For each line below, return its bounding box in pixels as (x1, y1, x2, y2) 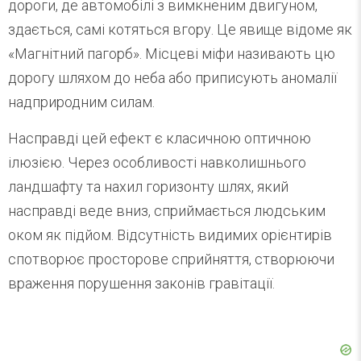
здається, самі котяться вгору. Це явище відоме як (8, 20, 352, 38)
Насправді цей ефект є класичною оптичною (8, 129, 311, 147)
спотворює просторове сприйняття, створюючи (8, 250, 334, 268)
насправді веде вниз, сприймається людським (8, 201, 326, 219)
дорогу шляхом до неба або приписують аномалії (8, 68, 337, 86)
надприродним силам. (8, 93, 155, 110)
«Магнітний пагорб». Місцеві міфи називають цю (8, 44, 335, 62)
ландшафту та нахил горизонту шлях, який (8, 177, 288, 195)
